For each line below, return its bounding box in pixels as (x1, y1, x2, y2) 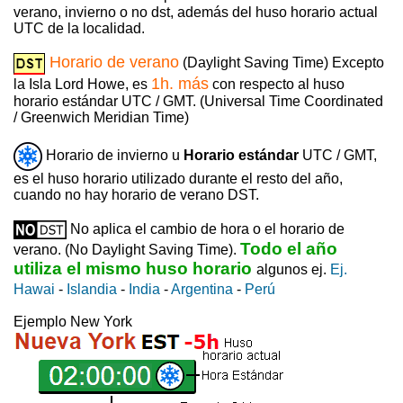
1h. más (151, 74, 209, 93)
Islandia (67, 281, 117, 297)
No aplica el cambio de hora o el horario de (67, 220, 345, 237)
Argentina (171, 281, 233, 297)
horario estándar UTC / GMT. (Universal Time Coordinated (13, 93, 383, 109)
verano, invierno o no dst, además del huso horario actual (13, 4, 378, 20)
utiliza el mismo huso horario (13, 258, 252, 278)
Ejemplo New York (13, 313, 132, 329)
